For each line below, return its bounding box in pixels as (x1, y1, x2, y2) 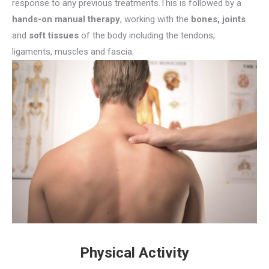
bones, (191, 14, 220, 25)
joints (222, 14, 246, 25)
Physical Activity (80, 244, 189, 261)
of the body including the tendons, (79, 30, 215, 41)
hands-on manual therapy (12, 14, 120, 25)
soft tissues (29, 30, 79, 41)
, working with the (120, 14, 191, 25)
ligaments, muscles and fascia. (12, 46, 134, 58)
